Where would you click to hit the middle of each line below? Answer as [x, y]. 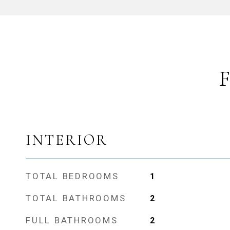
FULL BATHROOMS [72, 220]
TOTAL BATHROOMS [76, 198]
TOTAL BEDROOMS [72, 176]
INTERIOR [67, 140]
